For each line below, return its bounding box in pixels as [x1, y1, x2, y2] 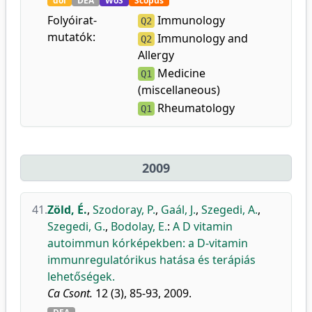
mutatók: [47, 29, 95, 45]
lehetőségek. [47, 269, 115, 284]
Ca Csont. [47, 286, 93, 301]
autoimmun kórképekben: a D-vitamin [47, 235, 248, 251]
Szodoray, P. [93, 202, 155, 217]
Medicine [155, 65, 206, 81]
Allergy [138, 47, 175, 63]
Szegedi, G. [47, 219, 105, 234]
